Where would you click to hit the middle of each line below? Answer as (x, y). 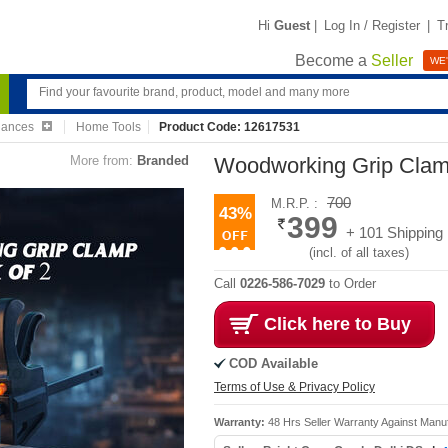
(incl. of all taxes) (359, 252)
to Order (350, 283)
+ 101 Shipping (394, 232)
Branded (163, 160)
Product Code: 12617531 (230, 127)
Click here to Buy (337, 324)
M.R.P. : (296, 203)
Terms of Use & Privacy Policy (294, 387)
